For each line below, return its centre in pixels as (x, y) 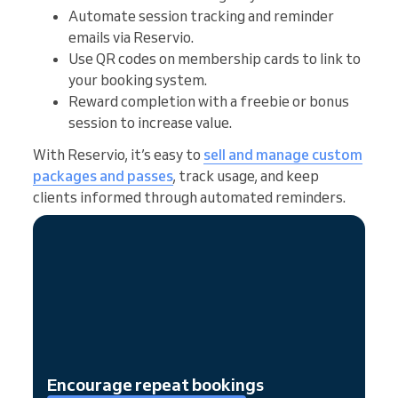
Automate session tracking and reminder (201, 16)
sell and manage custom (283, 154)
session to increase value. (150, 122)
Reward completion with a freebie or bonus (209, 101)
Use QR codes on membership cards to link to (215, 58)
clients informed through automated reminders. (189, 197)
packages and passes (103, 175)
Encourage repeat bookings (155, 384)
